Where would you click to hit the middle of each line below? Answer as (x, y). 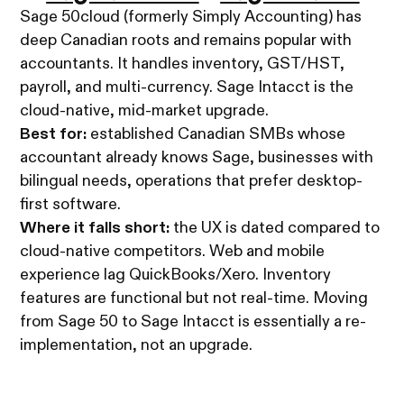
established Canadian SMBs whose (216, 134)
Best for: (54, 134)
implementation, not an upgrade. (137, 345)
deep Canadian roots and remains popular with (186, 40)
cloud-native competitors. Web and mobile (173, 251)
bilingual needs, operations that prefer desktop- (192, 181)
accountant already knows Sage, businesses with (197, 157)
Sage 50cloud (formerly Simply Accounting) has (191, 17)
